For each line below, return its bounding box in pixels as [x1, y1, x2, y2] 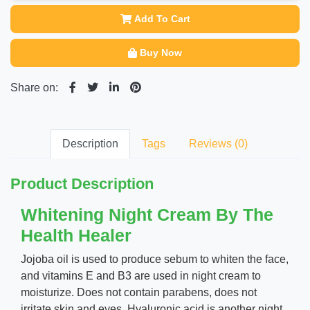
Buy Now [140, 47, 182, 58]
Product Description [10, 175, 154, 192]
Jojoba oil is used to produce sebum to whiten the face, [21, 253, 289, 265]
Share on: [10, 82, 58, 93]
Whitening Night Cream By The [21, 205, 273, 224]
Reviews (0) [189, 138, 248, 149]
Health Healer [21, 226, 131, 245]
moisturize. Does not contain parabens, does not [21, 286, 257, 298]
